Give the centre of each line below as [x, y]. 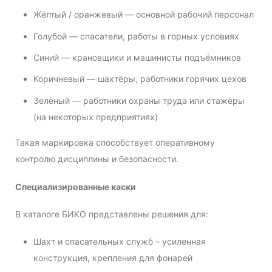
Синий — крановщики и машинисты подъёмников [137, 57]
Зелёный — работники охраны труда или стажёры [139, 100]
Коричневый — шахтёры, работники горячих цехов [140, 79]
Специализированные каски [76, 186]
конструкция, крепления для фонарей [113, 257]
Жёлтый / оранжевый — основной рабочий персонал [144, 15]
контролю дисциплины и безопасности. [97, 159]
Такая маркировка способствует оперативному [115, 143]
